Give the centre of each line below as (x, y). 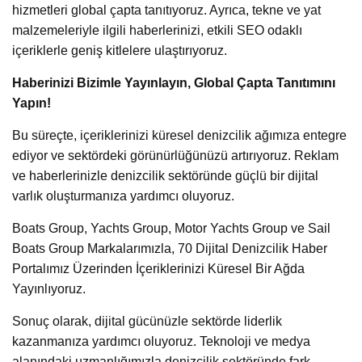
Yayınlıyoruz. (49, 289)
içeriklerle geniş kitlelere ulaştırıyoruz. (120, 51)
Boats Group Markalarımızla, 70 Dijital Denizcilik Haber (170, 249)
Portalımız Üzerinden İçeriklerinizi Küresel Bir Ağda (158, 269)
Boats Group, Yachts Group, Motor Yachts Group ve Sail (171, 229)
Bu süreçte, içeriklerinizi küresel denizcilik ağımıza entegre (179, 136)
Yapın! (32, 103)
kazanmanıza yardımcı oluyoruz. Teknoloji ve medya (161, 342)
